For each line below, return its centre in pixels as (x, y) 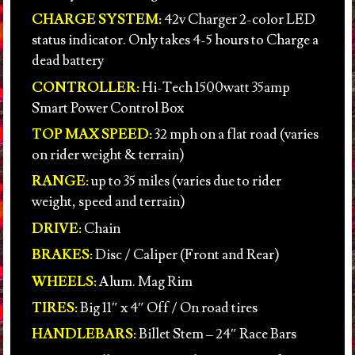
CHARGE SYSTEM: (96, 20)
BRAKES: (62, 255)
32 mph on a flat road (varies (235, 135)
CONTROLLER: (85, 87)
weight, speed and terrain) (108, 202)
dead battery (67, 61)
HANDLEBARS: (84, 334)
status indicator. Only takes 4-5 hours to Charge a (175, 40)
